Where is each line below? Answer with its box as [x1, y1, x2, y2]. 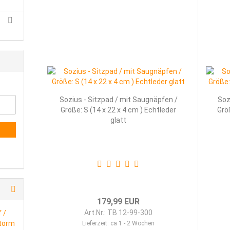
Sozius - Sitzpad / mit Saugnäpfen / [59, 95, 178, 104]
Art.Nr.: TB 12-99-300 [84, 208, 153, 217]
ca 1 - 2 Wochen [110, 220, 155, 227]
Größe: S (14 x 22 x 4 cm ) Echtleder [61, 106, 177, 114]
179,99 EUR [97, 197, 140, 206]
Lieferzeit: [82, 220, 111, 227]
